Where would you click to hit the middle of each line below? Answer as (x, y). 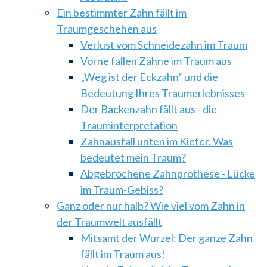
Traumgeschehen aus (107, 28)
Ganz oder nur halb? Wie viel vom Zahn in (151, 205)
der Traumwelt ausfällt (109, 221)
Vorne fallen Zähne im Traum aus (156, 60)
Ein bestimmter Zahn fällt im (122, 12)
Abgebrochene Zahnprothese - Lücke (168, 173)
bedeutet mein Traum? (133, 157)
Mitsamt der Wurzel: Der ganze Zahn (167, 237)
